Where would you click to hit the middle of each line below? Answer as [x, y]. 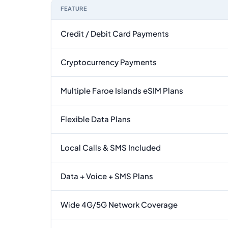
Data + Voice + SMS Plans [107, 176]
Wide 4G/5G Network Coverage [119, 204]
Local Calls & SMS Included [111, 147]
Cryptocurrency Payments [109, 62]
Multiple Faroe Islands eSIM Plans [122, 90]
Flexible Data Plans [96, 119]
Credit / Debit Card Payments [115, 33]
